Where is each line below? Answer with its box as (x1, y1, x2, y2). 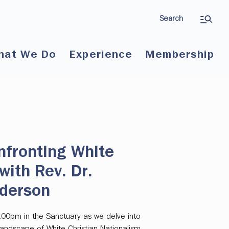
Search (159, 15, 184, 22)
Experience (70, 49, 133, 60)
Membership (146, 49, 215, 60)
